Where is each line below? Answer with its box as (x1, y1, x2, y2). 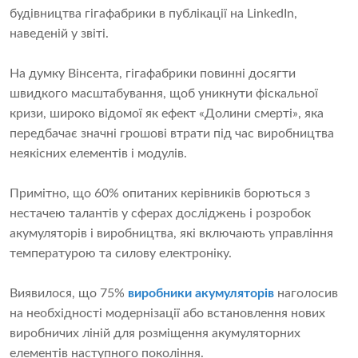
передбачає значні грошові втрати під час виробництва (10, 127, 334, 141)
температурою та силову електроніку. (10, 247, 232, 261)
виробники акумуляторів (128, 287, 274, 300)
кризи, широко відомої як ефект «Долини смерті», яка (10, 107, 324, 121)
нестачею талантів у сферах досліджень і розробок (10, 207, 311, 221)
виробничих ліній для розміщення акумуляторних (10, 327, 300, 340)
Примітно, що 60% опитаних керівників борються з (10, 187, 310, 201)
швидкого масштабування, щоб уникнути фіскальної (10, 87, 318, 101)
